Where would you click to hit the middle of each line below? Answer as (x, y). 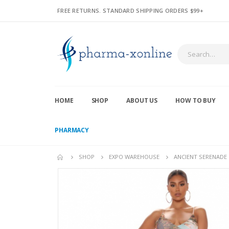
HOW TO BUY (196, 101)
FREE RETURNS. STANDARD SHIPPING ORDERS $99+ (130, 10)
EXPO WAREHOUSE (134, 157)
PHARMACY (72, 130)
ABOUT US (142, 101)
